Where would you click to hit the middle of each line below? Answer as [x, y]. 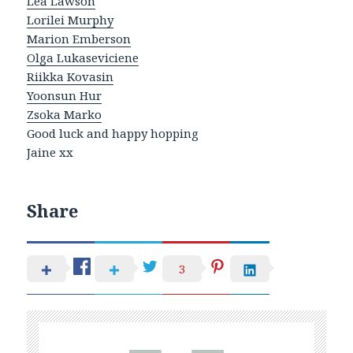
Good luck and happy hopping [113, 133]
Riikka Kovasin [71, 76]
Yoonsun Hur [65, 95]
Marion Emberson [79, 38]
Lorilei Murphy [71, 19]
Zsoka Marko [65, 114]
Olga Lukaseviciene [83, 57]
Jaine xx [50, 152]
